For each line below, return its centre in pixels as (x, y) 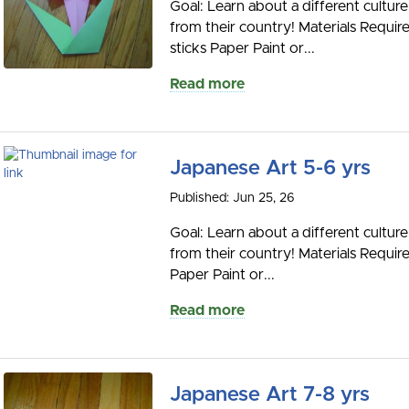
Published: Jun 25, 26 (232, 198)
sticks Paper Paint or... (242, 48)
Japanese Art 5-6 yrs (270, 168)
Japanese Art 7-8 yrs (270, 394)
